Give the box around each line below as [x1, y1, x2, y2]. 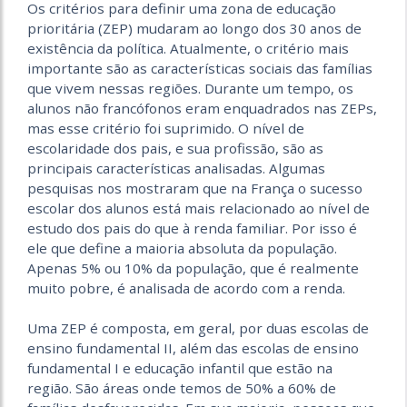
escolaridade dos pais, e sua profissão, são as [27, 139, 323, 158]
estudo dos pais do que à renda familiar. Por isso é [27, 219, 357, 238]
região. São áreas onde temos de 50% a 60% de [27, 379, 336, 398]
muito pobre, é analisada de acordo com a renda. [27, 279, 345, 298]
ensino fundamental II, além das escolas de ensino [27, 339, 359, 358]
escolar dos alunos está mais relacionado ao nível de [27, 199, 370, 218]
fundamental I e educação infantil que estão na [27, 359, 333, 378]
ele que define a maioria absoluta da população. [27, 239, 337, 258]
